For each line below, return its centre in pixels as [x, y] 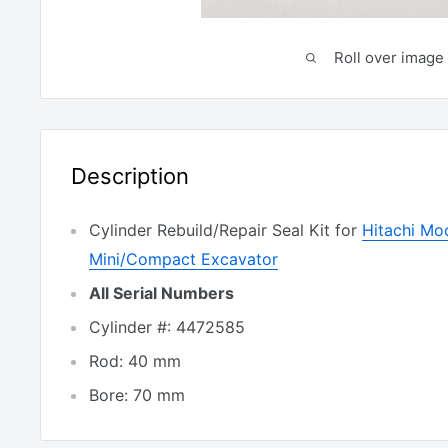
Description [130, 176]
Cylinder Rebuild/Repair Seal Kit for [223, 230]
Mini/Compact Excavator [183, 259]
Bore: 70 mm [137, 395]
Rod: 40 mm [135, 361]
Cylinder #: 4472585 [167, 327]
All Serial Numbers [161, 293]
